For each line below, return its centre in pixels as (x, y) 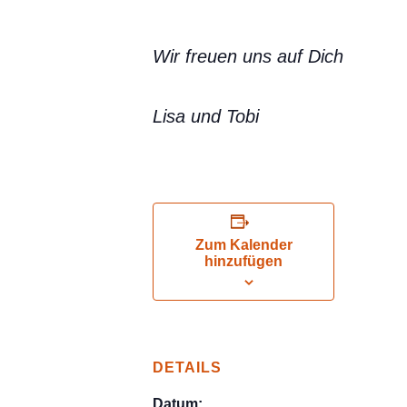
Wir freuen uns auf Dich (248, 56)
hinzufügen (243, 261)
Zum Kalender (243, 245)
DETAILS (187, 367)
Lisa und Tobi (206, 116)
